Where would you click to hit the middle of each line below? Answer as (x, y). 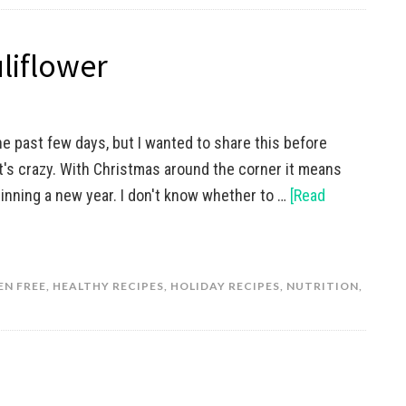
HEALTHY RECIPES (108, 286)
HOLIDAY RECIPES (225, 286)
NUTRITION (323, 286)
